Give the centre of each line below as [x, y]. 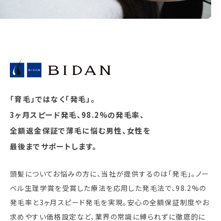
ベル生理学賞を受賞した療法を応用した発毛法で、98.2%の [108, 188]
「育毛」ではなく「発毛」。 [53, 99]
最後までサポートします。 [54, 147]
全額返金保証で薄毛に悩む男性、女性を [80, 131]
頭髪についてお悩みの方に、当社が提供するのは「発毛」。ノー [110, 174]
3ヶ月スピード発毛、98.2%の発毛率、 [77, 115]
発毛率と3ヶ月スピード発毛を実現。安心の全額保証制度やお [110, 203]
